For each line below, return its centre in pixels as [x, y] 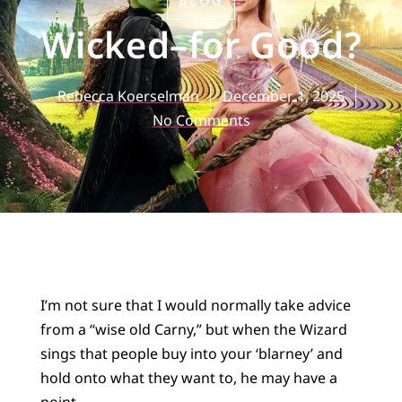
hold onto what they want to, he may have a [188, 377]
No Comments [201, 120]
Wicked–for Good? [201, 44]
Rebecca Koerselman [128, 96]
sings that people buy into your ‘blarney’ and [191, 353]
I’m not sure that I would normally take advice [195, 305]
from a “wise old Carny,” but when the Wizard [193, 329]
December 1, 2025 [283, 96]
